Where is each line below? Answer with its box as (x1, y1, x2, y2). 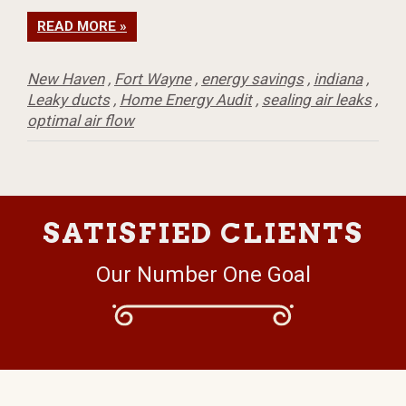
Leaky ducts (27, 91, 110, 109)
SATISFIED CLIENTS (43, 217, 363, 250)
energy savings (201, 70, 304, 88)
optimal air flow (27, 111, 134, 130)
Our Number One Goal (95, 262, 311, 287)
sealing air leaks (262, 91, 372, 109)
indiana (314, 70, 362, 88)
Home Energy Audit (120, 91, 252, 109)
